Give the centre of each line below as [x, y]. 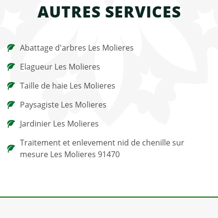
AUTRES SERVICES [109, 11]
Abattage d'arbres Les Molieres [77, 48]
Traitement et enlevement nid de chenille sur [102, 143]
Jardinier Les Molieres [59, 124]
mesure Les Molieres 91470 [70, 154]
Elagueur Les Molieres [60, 67]
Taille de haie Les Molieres [68, 86]
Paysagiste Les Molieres [63, 105]
